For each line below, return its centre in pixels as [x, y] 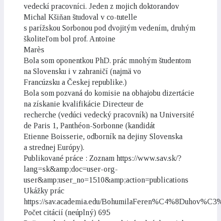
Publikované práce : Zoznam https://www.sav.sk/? [103, 158]
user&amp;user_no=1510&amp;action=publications [106, 180]
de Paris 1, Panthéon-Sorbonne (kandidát [89, 126]
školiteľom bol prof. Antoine [70, 39]
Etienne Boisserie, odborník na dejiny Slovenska [103, 136]
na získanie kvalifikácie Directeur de [84, 104]
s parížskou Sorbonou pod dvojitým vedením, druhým [110, 28]
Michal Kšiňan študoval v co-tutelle [80, 17]
